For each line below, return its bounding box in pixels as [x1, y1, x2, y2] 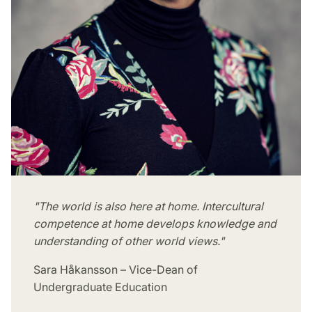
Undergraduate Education [33, 280, 167, 295]
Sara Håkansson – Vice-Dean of [33, 263, 198, 277]
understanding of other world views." [33, 234, 224, 249]
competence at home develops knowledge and [33, 217, 276, 231]
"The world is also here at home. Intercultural [33, 199, 263, 214]
